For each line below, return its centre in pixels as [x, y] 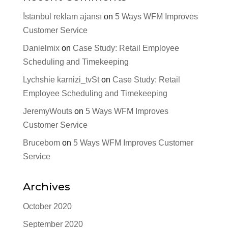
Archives [46, 187]
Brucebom [41, 143]
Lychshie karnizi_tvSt [61, 80]
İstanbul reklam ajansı [62, 17]
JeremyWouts [47, 111]
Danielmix [41, 48]
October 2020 [47, 206]
